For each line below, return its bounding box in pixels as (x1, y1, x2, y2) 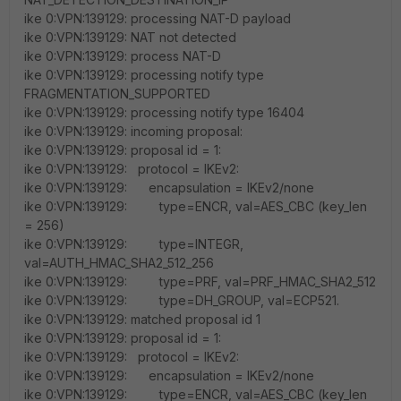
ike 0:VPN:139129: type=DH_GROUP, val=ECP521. (24, 293, 339, 308)
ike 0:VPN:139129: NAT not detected (24, 30, 240, 45)
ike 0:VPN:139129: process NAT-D (24, 48, 221, 64)
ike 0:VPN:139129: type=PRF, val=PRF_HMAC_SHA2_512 (24, 274, 376, 289)
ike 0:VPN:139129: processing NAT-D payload (24, 11, 291, 26)
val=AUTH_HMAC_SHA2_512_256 (24, 255, 214, 270)
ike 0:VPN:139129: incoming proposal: (24, 124, 243, 139)
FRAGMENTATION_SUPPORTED (24, 86, 210, 101)
